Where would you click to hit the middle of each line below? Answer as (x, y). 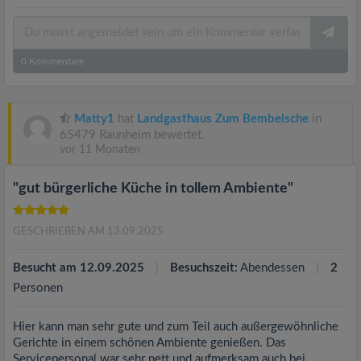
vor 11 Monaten (100, 150)
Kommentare (55, 61)
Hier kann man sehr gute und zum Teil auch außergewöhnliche (176, 327)
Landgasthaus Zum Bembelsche (223, 119)
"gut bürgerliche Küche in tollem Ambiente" (153, 189)
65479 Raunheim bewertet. (132, 135)
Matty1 (94, 119)
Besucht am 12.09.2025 (79, 268)
